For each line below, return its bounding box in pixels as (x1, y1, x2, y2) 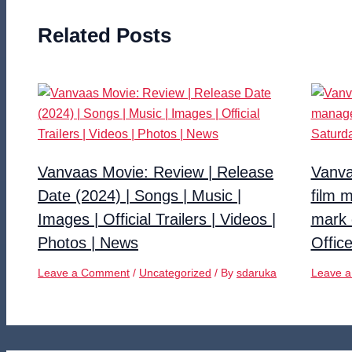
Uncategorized (139, 266, 211, 279)
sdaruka (236, 266, 277, 279)
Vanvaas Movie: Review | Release (38, 163, 273, 181)
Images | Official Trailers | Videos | (38, 210, 276, 228)
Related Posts (38, 23, 171, 47)
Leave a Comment (38, 266, 130, 279)
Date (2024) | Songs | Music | (38, 186, 241, 204)
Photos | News (38, 233, 138, 251)
